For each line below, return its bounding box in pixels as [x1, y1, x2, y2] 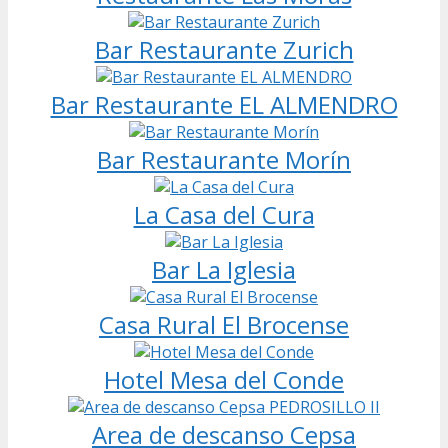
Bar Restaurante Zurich [94, 32, 354, 66]
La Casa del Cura [133, 197, 315, 231]
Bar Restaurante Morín [97, 142, 351, 176]
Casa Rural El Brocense [99, 307, 349, 341]
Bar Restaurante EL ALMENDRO [50, 87, 398, 121]
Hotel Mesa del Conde [104, 362, 344, 396]
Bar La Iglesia [152, 252, 296, 286]
